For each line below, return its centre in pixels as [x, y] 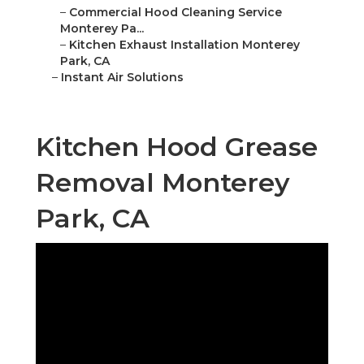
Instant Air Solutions [122, 78]
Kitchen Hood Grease [177, 147]
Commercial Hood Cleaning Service [175, 13]
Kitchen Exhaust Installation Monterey [184, 45]
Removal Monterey [163, 183]
